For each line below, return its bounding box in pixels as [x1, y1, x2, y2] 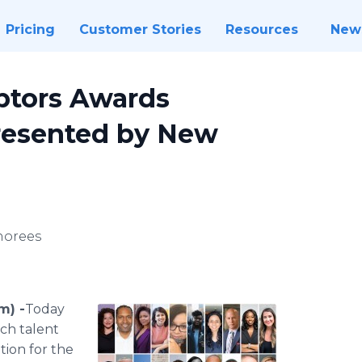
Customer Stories [78, 22, 201, 37]
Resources [225, 22, 298, 37]
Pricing [5, 22, 55, 37]
